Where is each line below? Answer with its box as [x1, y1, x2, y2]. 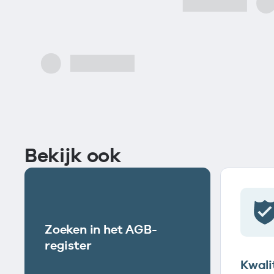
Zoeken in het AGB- [45, 222, 157, 237]
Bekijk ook [24, 144, 121, 167]
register [45, 238, 92, 253]
